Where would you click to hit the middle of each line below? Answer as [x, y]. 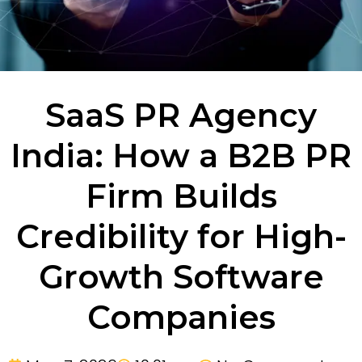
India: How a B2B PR [181, 155]
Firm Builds [181, 196]
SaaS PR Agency [181, 115]
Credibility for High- [181, 236]
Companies [181, 317]
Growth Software [181, 276]
